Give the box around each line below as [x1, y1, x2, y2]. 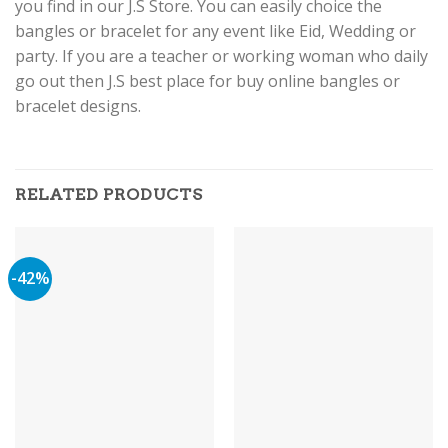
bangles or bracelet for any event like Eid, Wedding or [15, 19, 416, 42]
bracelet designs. [15, 94, 141, 117]
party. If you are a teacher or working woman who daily [15, 44, 428, 67]
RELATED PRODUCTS [15, 185, 203, 205]
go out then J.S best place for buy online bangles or [15, 69, 400, 92]
